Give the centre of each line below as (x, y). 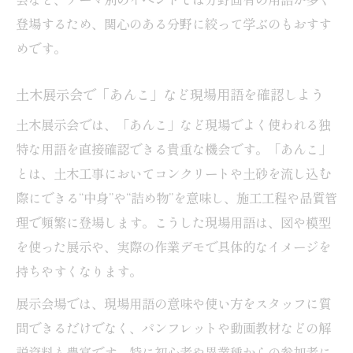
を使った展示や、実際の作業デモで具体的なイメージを (173, 246)
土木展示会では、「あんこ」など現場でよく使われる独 (173, 124)
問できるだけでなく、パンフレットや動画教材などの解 (173, 327)
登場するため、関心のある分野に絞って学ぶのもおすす (173, 23)
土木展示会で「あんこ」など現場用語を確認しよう (170, 94)
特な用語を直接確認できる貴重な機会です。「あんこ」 (173, 149)
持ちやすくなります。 (79, 271)
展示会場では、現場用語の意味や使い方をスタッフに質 (173, 303)
